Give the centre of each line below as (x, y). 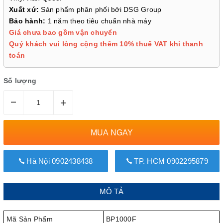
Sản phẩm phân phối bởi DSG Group (100, 9)
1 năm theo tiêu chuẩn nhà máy (99, 21)
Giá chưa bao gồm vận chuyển (63, 32)
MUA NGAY (111, 132)
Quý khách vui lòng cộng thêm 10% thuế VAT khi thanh (106, 44)
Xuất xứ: (24, 9)
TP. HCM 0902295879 (170, 161)
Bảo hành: (28, 21)
